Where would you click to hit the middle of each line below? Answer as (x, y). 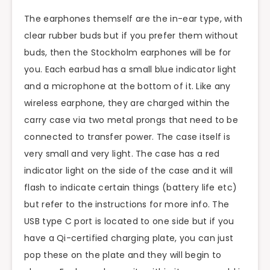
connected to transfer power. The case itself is (127, 137)
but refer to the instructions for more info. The (127, 205)
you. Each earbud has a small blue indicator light (130, 70)
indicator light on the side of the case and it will (129, 171)
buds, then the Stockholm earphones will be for (128, 53)
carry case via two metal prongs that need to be (131, 120)
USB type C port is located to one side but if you (129, 221)
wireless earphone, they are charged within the (127, 103)
